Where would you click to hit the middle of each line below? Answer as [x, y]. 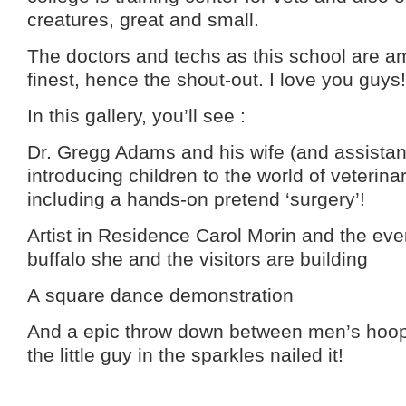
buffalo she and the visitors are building [198, 259]
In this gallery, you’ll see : [136, 116]
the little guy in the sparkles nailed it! [185, 355]
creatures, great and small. [143, 19]
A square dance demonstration [160, 295]
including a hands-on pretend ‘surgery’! [196, 199]
